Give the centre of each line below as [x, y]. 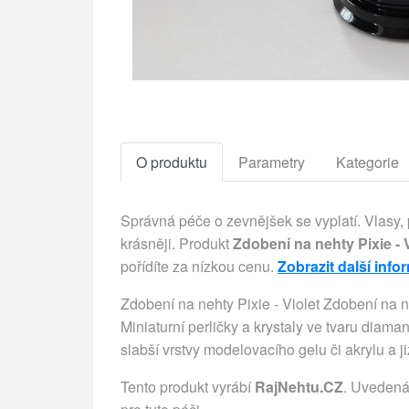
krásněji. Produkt [177, 243]
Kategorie [367, 162]
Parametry [272, 162]
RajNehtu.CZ [299, 387]
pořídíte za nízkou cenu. [199, 266]
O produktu [172, 162]
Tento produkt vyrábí [188, 387]
